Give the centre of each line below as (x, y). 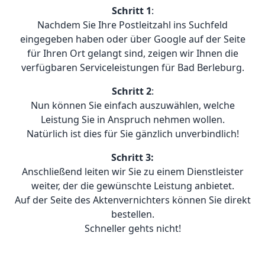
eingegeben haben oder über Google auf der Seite (132, 39)
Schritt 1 (131, 11)
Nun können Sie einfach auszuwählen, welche (132, 106)
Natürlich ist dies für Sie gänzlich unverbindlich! (132, 134)
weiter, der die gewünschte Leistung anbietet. (132, 186)
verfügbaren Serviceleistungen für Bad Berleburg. (132, 68)
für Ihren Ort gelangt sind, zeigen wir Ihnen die (132, 54)
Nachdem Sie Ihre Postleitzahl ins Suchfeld (132, 25)
